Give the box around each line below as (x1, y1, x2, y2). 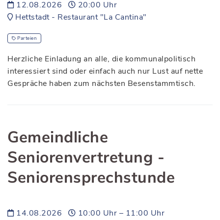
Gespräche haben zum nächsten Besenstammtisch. (7, 78, 196, 89)
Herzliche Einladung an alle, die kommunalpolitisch (7, 53, 195, 64)
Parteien (17, 34, 37, 42)
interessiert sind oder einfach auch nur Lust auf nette (7, 65, 203, 77)
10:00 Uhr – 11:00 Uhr (76, 207, 165, 219)
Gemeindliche (7, 126, 108, 148)
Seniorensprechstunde (7, 166, 175, 188)
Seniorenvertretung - (7, 146, 165, 168)
